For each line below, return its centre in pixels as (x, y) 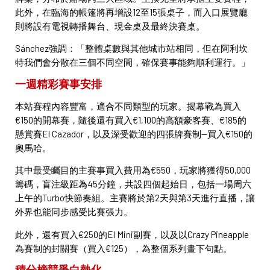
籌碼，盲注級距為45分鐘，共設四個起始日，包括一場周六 (133, 184)
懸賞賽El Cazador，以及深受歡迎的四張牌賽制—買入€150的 (134, 133)
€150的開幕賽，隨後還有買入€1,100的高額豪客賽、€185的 (131, 120)
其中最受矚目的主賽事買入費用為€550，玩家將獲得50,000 (133, 170)
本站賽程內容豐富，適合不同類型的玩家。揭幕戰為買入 (128, 106)
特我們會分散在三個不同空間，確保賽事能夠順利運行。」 (133, 62)
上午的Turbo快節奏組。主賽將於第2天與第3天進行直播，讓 (135, 198)
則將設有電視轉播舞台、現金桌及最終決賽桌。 (110, 26)
